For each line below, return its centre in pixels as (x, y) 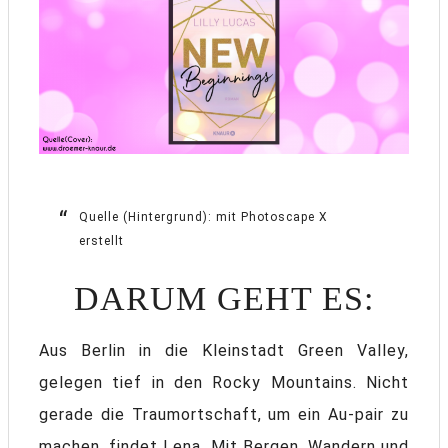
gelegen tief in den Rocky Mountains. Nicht (224, 383)
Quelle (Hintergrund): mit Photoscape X (203, 217)
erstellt (101, 241)
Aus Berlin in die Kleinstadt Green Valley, (224, 351)
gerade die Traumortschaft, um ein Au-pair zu (224, 415)
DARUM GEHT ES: (224, 299)
